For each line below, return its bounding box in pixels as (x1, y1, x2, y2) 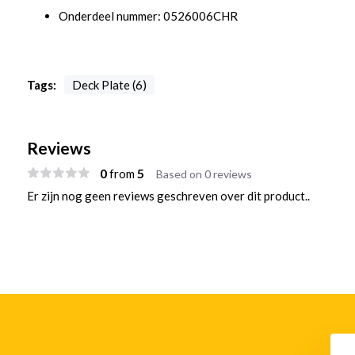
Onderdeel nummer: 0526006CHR (58, 9, 238, 23)
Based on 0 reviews (155, 167, 252, 181)
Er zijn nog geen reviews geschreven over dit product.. (26, 189, 310, 203)
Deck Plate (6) (71, 78, 147, 92)
